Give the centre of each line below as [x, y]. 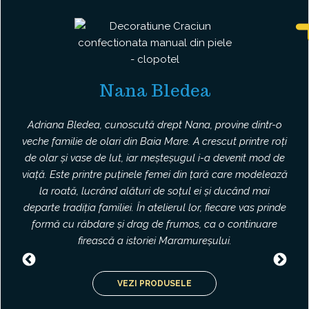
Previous [57, 264]
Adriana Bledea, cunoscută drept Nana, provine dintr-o [154, 124]
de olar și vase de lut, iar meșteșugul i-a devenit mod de [154, 158]
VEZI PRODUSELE [154, 283]
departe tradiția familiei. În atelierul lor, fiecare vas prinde [154, 207]
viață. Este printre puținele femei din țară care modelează [154, 174]
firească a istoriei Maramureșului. [154, 240]
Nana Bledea [154, 91]
